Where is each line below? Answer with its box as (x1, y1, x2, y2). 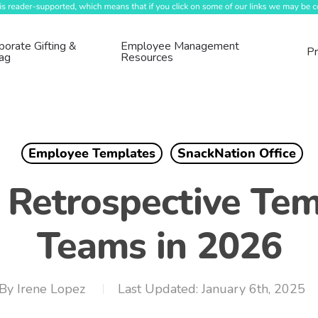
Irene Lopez (17, 280, 85, 297)
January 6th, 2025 (202, 280, 305, 297)
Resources (121, 50, 174, 65)
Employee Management (121, 38, 240, 54)
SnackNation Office (177, 145, 296, 162)
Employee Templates (28, 145, 155, 162)
